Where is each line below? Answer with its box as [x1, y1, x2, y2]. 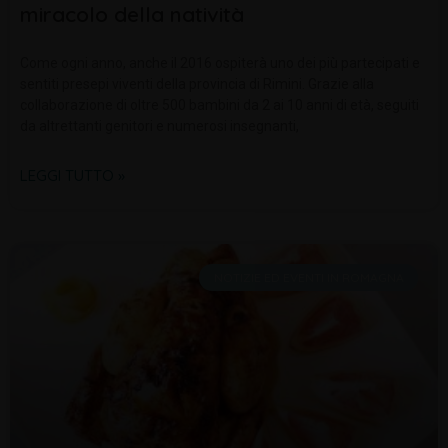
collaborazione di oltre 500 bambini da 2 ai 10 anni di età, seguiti [20, 97, 419, 114]
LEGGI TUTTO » [20, 166, 125, 186]
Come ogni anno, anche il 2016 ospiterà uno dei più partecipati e [20, 55, 420, 72]
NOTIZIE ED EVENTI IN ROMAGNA [213, 269, 404, 285]
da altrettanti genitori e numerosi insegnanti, [20, 118, 299, 135]
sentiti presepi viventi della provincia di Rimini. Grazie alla [20, 76, 374, 93]
